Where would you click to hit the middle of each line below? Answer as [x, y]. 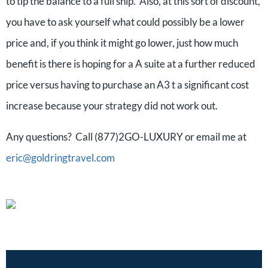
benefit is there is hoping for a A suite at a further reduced [131, 64]
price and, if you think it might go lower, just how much [122, 43]
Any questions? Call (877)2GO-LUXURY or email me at [126, 137]
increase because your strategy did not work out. [112, 106]
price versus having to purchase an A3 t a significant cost [127, 85]
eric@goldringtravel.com [60, 158]
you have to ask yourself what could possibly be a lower [125, 22]
